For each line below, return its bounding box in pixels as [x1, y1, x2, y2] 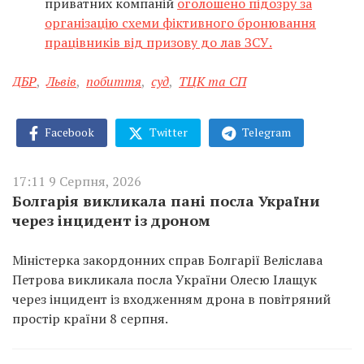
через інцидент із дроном [12, 210, 210, 231]
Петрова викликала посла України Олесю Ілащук [12, 271, 317, 289]
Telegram [240, 123, 291, 140]
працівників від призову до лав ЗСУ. [45, 32, 272, 51]
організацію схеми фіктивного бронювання [45, 13, 316, 32]
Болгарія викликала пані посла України [12, 191, 320, 211]
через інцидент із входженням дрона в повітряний [12, 290, 331, 309]
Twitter [147, 123, 188, 140]
